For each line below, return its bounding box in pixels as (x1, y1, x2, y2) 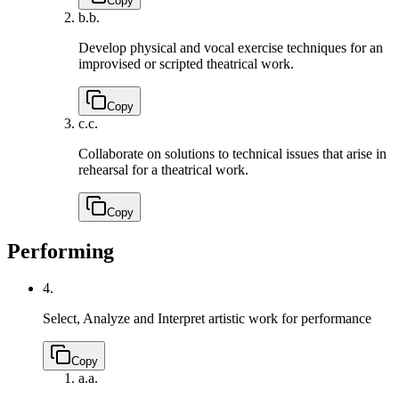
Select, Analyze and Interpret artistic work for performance (43, 311, 371, 327)
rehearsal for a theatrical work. (78, 161, 248, 177)
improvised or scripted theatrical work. (78, 55, 294, 71)
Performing (7, 239, 114, 263)
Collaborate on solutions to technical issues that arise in (78, 145, 387, 161)
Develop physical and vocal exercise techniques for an (78, 39, 383, 55)
